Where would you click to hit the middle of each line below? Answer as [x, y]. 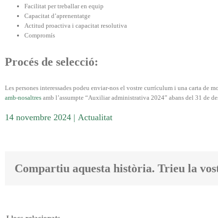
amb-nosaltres [23, 97]
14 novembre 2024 [38, 117]
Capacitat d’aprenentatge [57, 16]
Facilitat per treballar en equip [64, 6]
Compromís [40, 35]
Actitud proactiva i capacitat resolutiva [76, 25]
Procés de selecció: [52, 62]
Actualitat [95, 117]
